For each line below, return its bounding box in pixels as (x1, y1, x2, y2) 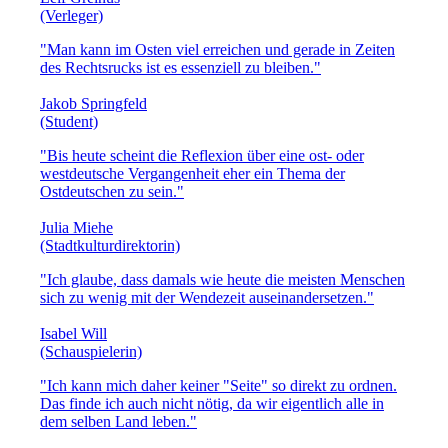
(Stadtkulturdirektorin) (40, 236, 180, 254)
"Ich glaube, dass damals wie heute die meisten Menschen (40, 270, 405, 288)
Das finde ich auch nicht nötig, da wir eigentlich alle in (40, 394, 384, 412)
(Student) (40, 112, 98, 130)
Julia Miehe (40, 218, 113, 236)
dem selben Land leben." (40, 412, 197, 430)
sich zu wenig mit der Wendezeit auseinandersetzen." (40, 288, 374, 306)
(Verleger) (40, 6, 103, 24)
